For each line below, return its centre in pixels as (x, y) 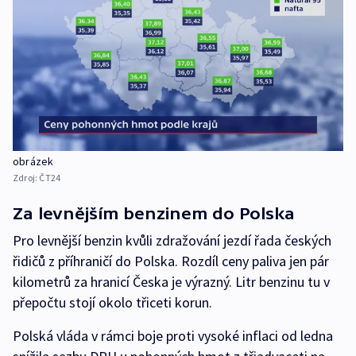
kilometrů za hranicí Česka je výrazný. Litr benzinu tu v (171, 281)
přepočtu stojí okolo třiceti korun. (112, 302)
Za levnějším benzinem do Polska (154, 213)
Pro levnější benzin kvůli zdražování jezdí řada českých (172, 240)
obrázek (33, 161)
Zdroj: (26, 177)
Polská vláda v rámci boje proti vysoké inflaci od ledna (173, 335)
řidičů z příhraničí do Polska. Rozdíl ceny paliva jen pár (171, 261)
